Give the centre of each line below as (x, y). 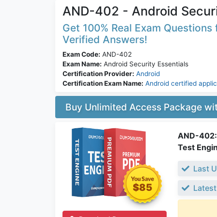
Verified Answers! (105, 40)
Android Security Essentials (145, 64)
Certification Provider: (98, 74)
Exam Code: (81, 54)
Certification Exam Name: (103, 84)
